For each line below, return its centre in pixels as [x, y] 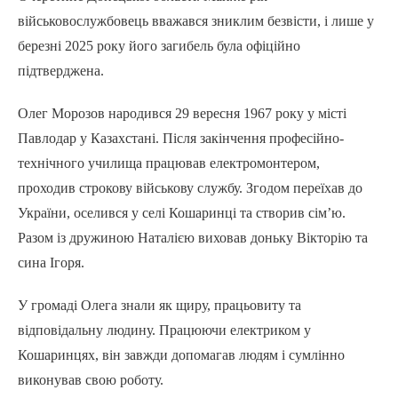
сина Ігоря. [51, 263]
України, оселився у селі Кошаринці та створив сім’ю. [182, 213]
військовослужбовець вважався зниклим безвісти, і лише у [196, 21]
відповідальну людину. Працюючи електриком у [164, 330]
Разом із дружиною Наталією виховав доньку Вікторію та [193, 238]
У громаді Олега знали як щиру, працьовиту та [159, 306]
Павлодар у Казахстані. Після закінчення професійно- [181, 139]
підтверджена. [61, 71]
